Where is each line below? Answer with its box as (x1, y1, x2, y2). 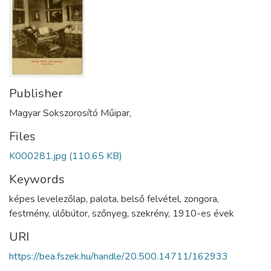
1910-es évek (172, 206, 234, 220)
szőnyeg (92, 206, 127, 220)
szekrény (131, 206, 168, 220)
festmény (9, 206, 48, 220)
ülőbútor (53, 206, 88, 220)
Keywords (9, 171, 65, 188)
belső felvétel (121, 192, 180, 206)
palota (90, 192, 117, 206)
